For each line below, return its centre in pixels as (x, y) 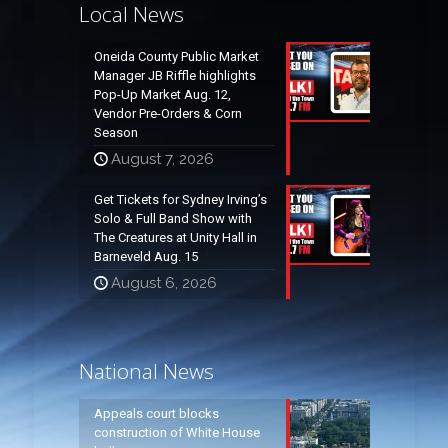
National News (146, 370)
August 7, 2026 (162, 158)
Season (115, 132)
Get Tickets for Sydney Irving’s (180, 199)
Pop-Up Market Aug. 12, (162, 94)
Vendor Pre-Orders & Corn (167, 113)
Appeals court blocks (156, 413)
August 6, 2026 (163, 282)
